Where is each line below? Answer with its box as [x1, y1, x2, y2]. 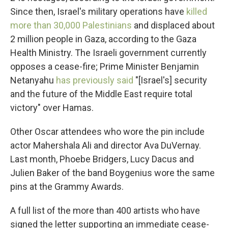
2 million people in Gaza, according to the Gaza [10, 34, 196, 44]
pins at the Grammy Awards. [10, 181, 124, 192]
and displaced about [134, 20, 215, 31]
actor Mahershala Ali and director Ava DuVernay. [10, 140, 201, 151]
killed [186, 6, 207, 17]
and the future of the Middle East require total [10, 89, 192, 99]
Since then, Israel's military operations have [10, 6, 186, 17]
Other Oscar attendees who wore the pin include [10, 126, 205, 137]
